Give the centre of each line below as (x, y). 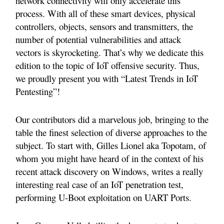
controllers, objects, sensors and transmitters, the (104, 26)
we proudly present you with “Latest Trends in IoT (107, 78)
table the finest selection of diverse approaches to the (111, 132)
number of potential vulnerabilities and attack (98, 39)
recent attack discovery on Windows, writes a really (109, 171)
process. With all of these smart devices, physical (105, 13)
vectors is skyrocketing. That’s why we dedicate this (109, 52)
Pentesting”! (38, 91)
